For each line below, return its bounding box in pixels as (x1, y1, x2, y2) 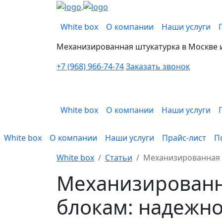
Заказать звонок (126, 60, 190, 72)
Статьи (105, 152, 132, 163)
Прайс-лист (162, 132, 206, 143)
